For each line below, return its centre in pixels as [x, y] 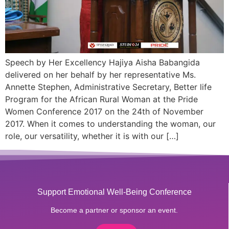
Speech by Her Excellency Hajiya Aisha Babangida [102, 63]
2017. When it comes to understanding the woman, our [110, 124]
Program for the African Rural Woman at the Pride [101, 99]
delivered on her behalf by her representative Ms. [100, 75]
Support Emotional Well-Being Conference [114, 192]
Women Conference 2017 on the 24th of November [104, 112]
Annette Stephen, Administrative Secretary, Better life [108, 87]
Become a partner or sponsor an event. [114, 210]
